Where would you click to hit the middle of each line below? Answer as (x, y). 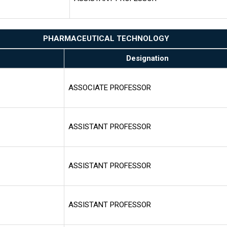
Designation (147, 58)
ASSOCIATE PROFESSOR (110, 87)
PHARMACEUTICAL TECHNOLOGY (106, 38)
